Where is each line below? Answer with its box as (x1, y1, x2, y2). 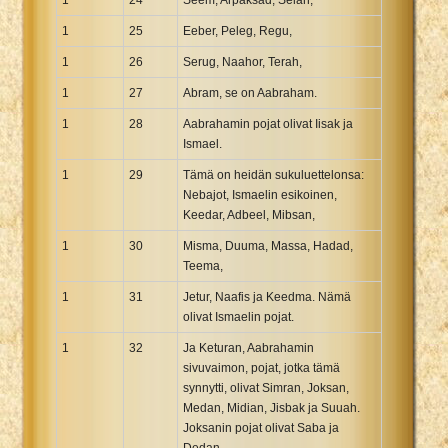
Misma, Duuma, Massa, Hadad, (183, 238, 353, 253)
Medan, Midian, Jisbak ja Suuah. (183, 400, 360, 415)
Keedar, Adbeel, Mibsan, (183, 207, 315, 222)
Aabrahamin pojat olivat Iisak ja (183, 116, 353, 131)
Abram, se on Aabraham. (183, 85, 317, 100)
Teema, (183, 258, 223, 273)
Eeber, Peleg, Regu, (183, 23, 292, 38)
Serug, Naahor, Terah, (183, 54, 302, 69)
